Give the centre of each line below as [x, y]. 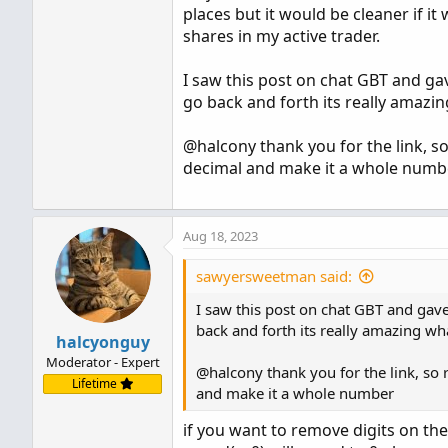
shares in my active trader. [281, 35]
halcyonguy [102, 342]
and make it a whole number [295, 393]
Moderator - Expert [102, 362]
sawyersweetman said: [274, 276]
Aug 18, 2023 [220, 236]
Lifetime [95, 383]
